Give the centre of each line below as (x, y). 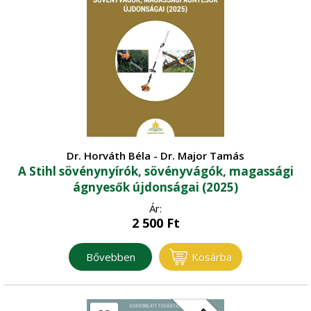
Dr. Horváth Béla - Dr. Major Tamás (155, 155)
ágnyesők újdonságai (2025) (155, 187)
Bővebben (110, 257)
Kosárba (212, 257)
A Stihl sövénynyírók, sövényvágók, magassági (155, 171)
